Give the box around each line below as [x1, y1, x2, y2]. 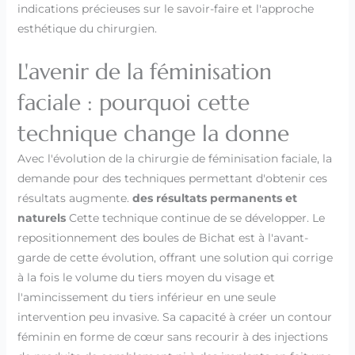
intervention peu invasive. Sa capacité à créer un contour [17, 309, 332, 324]
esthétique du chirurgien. [17, 21, 157, 36]
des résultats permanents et [132, 190, 297, 205]
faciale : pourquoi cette [17, 88, 250, 116]
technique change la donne [17, 119, 289, 147]
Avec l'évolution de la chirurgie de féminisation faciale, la [17, 151, 332, 166]
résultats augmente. [17, 190, 132, 205]
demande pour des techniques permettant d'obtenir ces [17, 170, 327, 185]
